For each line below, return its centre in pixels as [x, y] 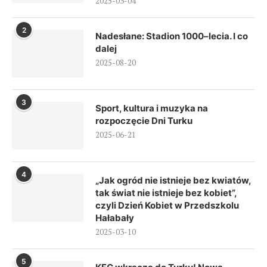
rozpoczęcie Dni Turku [144, 120]
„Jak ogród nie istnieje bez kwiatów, [173, 180]
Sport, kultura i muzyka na [152, 108]
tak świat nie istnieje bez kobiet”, [166, 193]
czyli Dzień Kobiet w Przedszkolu [167, 205]
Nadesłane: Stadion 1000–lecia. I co [172, 36]
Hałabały [115, 218]
